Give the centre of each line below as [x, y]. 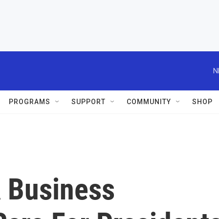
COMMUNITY [149, 102]
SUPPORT [88, 102]
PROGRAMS [30, 102]
